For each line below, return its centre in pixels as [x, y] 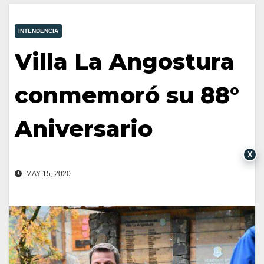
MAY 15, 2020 [47, 174]
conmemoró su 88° [127, 95]
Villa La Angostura [125, 62]
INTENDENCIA [38, 31]
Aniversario [84, 129]
